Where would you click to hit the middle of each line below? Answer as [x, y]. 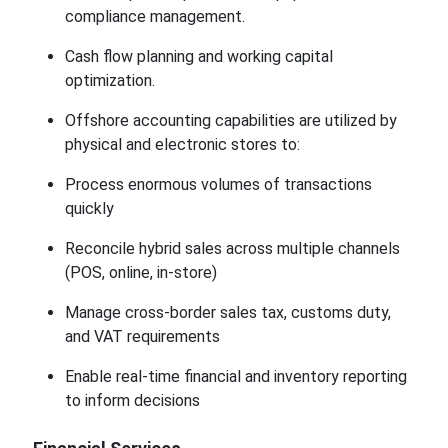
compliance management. [154, 16]
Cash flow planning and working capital [198, 56]
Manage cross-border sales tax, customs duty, [227, 312]
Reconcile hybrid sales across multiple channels [232, 248]
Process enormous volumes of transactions [218, 184]
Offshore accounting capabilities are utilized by [230, 120]
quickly [89, 208]
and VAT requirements [142, 336]
